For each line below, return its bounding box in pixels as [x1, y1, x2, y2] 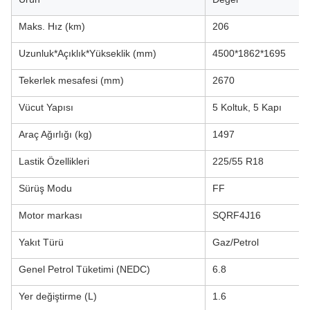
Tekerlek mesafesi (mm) [19, 74, 124, 86]
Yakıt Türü [19, 236, 64, 248]
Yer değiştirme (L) [19, 290, 97, 302]
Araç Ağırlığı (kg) [19, 128, 92, 140]
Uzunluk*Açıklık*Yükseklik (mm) [19, 47, 156, 59]
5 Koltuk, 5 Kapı [212, 101, 282, 113]
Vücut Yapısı [19, 101, 73, 113]
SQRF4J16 [212, 209, 261, 221]
